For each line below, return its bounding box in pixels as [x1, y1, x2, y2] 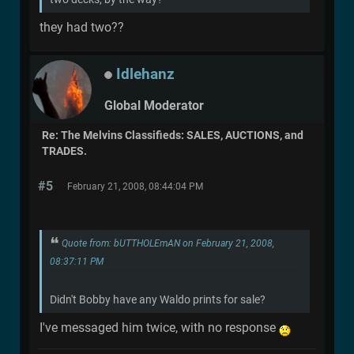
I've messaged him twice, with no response [40, 319, 279, 335]
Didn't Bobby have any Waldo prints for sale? [50, 292, 265, 306]
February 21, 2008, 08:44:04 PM [67, 181, 203, 193]
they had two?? [40, 20, 124, 36]
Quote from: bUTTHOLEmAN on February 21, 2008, [62, 238, 274, 250]
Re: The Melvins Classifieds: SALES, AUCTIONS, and [42, 129, 303, 143]
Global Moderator [104, 97, 204, 113]
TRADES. [42, 145, 87, 159]
